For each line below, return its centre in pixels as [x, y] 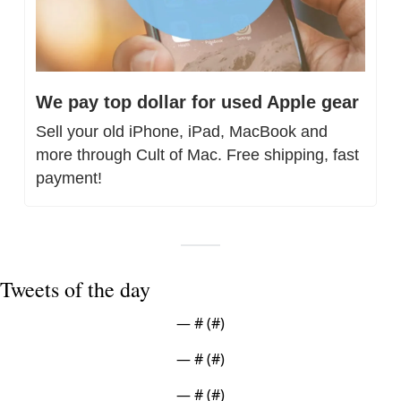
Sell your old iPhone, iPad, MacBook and [182, 132]
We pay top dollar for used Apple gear [197, 102]
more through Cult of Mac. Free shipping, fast [197, 155]
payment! [69, 179]
